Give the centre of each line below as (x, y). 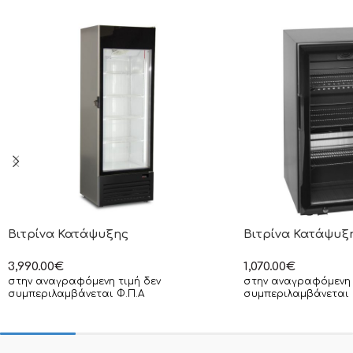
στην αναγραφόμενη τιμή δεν (84, 281)
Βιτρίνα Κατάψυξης (68, 234)
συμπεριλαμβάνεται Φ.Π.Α (76, 294)
